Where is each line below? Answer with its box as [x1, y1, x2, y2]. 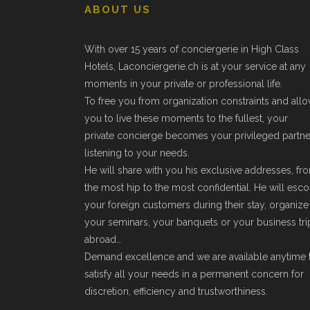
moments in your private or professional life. [84, 78, 282, 89]
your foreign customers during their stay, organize [84, 199, 309, 210]
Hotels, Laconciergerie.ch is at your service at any [84, 61, 306, 72]
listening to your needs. [84, 147, 190, 158]
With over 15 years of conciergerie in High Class [84, 44, 299, 55]
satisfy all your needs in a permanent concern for [84, 268, 304, 280]
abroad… [84, 234, 121, 245]
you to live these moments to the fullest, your [84, 113, 288, 124]
